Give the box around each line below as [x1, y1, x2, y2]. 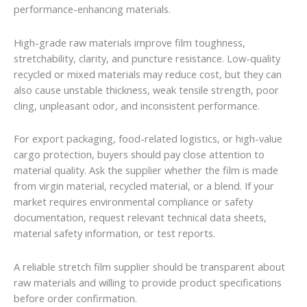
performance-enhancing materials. [14, 2, 171, 16]
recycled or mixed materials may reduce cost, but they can [14, 66, 282, 81]
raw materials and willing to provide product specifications [14, 275, 282, 289]
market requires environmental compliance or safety [14, 195, 253, 209]
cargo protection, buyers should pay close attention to [14, 147, 265, 162]
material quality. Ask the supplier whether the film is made [14, 163, 278, 177]
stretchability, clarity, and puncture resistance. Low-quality [14, 51, 280, 65]
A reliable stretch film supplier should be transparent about [14, 259, 285, 273]
